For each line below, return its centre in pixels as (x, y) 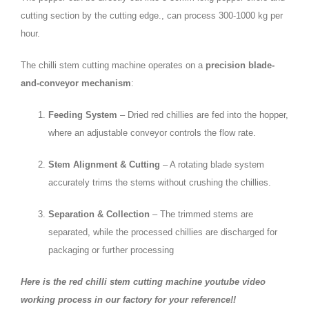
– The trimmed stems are (201, 215)
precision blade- (240, 66)
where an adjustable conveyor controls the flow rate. (152, 133)
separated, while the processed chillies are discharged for (163, 232)
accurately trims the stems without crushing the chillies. (160, 183)
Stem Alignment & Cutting (104, 165)
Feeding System (83, 115)
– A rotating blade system (212, 165)
